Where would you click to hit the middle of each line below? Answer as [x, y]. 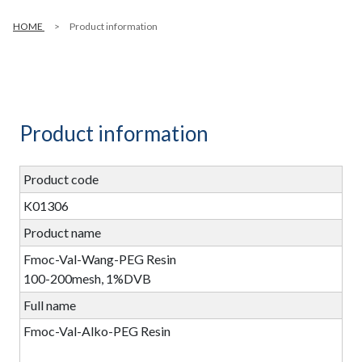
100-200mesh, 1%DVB [87, 278]
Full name [49, 305]
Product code [61, 179]
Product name [62, 232]
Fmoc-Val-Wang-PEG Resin [99, 259]
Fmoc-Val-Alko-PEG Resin [97, 331]
